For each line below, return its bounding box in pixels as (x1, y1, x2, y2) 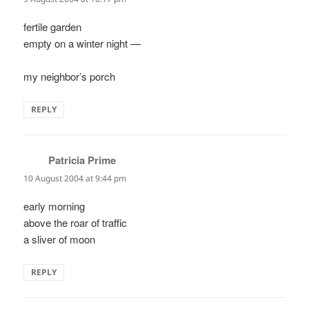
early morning (23, 198, 86, 213)
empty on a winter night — (23, 35, 141, 50)
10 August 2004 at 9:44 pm (23, 172, 127, 184)
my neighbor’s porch (23, 68, 116, 83)
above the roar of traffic (23, 215, 128, 230)
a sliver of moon (23, 231, 96, 246)
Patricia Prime (48, 152, 117, 168)
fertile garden (23, 19, 82, 34)
